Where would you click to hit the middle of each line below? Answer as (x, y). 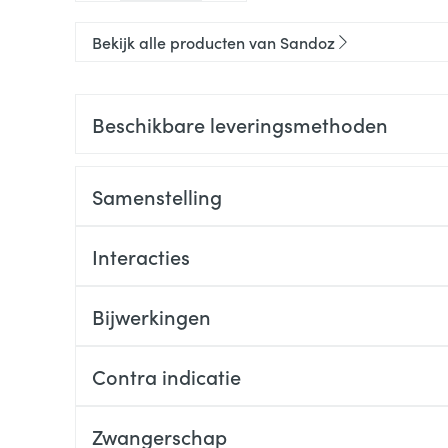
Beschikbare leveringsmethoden (239, 124)
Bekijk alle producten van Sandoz (213, 42)
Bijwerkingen (151, 316)
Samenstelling (156, 196)
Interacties (140, 256)
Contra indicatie (166, 376)
